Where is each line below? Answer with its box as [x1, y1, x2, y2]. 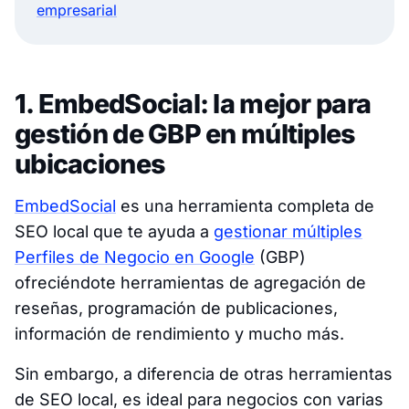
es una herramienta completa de [116, 195, 374, 215]
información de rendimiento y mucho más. [15, 323, 344, 343]
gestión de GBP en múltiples [15, 117, 356, 150]
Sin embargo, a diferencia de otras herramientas [15, 363, 393, 383]
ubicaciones [15, 147, 166, 180]
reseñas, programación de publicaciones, [15, 298, 338, 318]
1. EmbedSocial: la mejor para [15, 87, 372, 120]
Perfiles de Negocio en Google [15, 246, 255, 267]
